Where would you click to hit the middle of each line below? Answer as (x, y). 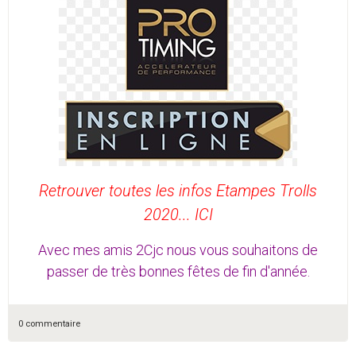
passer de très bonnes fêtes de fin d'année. (178, 272)
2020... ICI (178, 215)
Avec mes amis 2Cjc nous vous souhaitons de (178, 250)
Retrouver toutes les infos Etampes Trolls (178, 191)
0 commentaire (49, 324)
